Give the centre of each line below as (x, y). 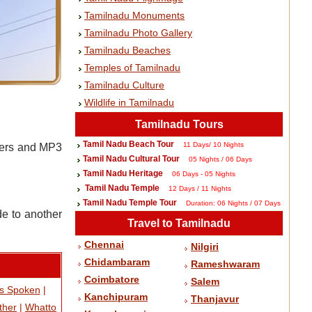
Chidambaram (117, 262)
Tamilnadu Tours (179, 124)
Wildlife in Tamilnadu (129, 102)
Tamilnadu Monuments (134, 15)
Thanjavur (215, 299)
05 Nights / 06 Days (220, 159)
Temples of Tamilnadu (132, 68)
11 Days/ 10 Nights (213, 145)
